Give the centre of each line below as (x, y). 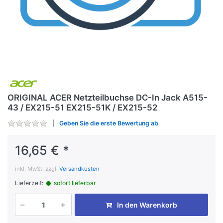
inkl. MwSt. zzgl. (37, 169)
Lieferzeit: (29, 183)
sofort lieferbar (74, 183)
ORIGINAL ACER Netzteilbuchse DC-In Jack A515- (108, 97)
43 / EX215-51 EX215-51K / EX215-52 (82, 107)
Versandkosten (79, 169)
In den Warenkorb (147, 205)
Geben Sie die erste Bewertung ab (109, 123)
